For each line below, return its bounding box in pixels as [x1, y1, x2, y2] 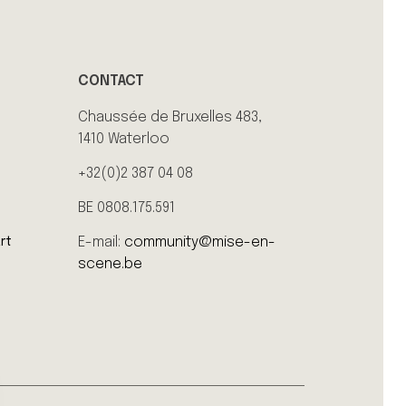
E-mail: [78, 235, 125, 250]
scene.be [78, 256, 143, 272]
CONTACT [78, 73, 145, 89]
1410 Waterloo [78, 131, 170, 147]
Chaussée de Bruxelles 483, [78, 110, 263, 125]
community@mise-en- [124, 235, 276, 250]
